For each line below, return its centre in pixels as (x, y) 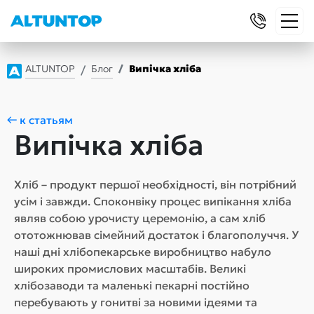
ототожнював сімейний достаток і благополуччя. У (156, 235)
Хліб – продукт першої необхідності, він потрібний (155, 184)
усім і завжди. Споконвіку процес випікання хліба (153, 201)
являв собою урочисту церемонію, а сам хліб (140, 218)
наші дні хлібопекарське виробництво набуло (143, 252)
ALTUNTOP (50, 69)
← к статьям (40, 120)
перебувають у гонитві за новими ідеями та (136, 302)
